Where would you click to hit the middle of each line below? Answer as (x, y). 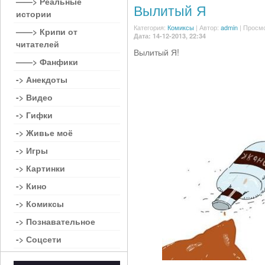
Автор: (210, 27)
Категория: (151, 27)
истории (34, 14)
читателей (38, 44)
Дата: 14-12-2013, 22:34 (170, 36)
